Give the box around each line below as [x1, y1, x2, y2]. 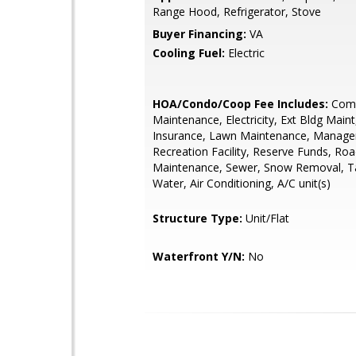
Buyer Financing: [153, 26, 246, 41]
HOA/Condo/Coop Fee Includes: [153, 96, 328, 111]
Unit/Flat [242, 211, 289, 226]
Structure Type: [153, 211, 242, 226]
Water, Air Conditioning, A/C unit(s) [153, 176, 331, 191]
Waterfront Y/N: [153, 249, 245, 264]
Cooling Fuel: [153, 45, 225, 60]
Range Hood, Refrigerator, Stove [153, 4, 321, 19]
